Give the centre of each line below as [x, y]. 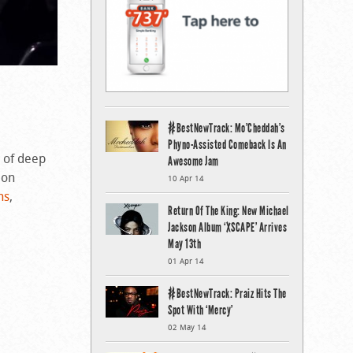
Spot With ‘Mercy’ [201, 310]
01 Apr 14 [186, 261]
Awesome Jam [193, 161]
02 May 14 [187, 327]
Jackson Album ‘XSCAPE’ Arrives [227, 227]
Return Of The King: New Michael [229, 210]
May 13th [184, 243]
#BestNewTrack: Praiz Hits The [227, 293]
